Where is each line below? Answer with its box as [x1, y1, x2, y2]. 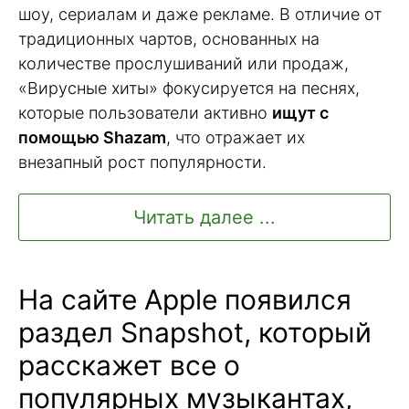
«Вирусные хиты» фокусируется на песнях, [18, 78, 360, 98]
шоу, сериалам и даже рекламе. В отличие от [18, 4, 382, 24]
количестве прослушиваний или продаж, [18, 53, 349, 73]
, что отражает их [166, 127, 305, 147]
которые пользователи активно [18, 102, 272, 122]
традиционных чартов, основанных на [18, 28, 320, 48]
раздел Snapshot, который [18, 316, 372, 350]
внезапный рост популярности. [18, 152, 267, 172]
